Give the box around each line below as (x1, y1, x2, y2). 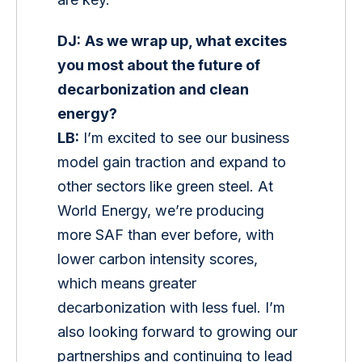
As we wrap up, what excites (85, 32, 291, 50)
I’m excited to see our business (79, 129, 294, 147)
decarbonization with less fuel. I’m (57, 299, 290, 317)
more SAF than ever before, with (57, 226, 279, 244)
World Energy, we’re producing (57, 202, 269, 220)
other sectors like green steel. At (57, 178, 278, 196)
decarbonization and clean (57, 81, 253, 99)
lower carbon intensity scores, (57, 250, 263, 268)
